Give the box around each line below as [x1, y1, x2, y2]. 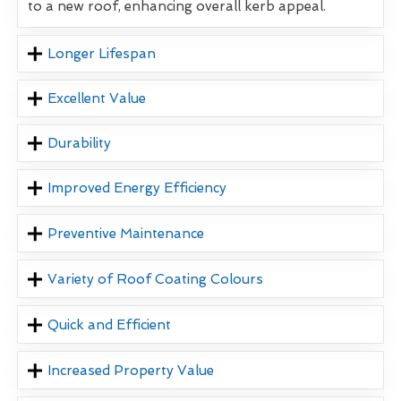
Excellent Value [47, 90, 147, 107]
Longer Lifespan [47, 46, 157, 63]
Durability [47, 135, 112, 152]
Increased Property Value [47, 363, 215, 380]
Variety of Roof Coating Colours [47, 271, 264, 288]
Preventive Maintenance [47, 226, 205, 243]
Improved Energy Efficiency [47, 180, 227, 197]
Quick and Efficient [47, 317, 172, 334]
